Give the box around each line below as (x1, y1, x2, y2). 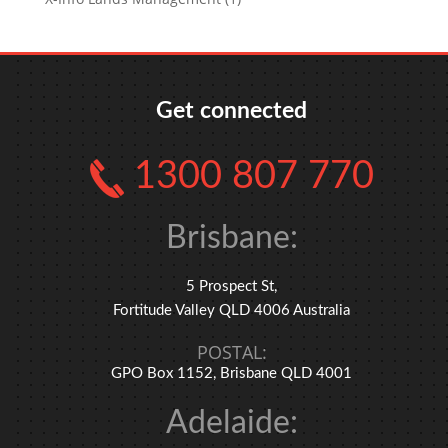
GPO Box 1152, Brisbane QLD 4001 (111, 365, 352, 381)
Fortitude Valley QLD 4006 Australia (113, 302, 350, 318)
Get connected (156, 99, 307, 122)
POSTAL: (196, 339, 267, 364)
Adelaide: (165, 406, 298, 439)
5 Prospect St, (186, 278, 277, 294)
